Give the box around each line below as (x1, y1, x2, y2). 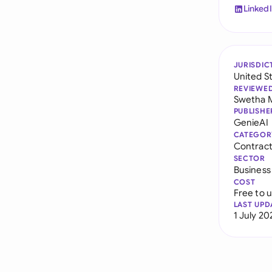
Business (233, 164, 271, 175)
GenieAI (233, 117, 268, 128)
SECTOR (233, 154, 265, 163)
